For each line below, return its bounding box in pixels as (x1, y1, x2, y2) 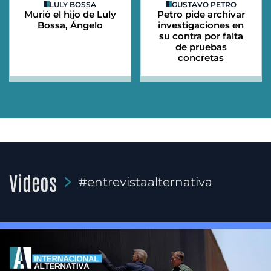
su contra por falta (158, 30, 243, 42)
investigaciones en (158, 19, 244, 31)
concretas (178, 51, 224, 64)
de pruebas (175, 41, 227, 53)
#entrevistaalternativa (79, 174, 212, 189)
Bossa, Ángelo (37, 19, 103, 31)
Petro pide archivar (157, 8, 245, 20)
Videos (9, 169, 57, 194)
